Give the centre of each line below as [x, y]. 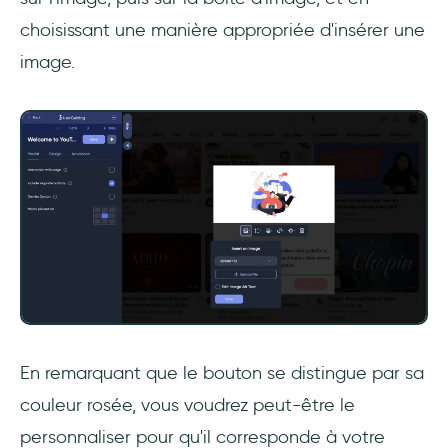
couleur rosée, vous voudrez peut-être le [187, 405]
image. [47, 62]
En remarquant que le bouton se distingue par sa [222, 373]
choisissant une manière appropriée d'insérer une [222, 30]
